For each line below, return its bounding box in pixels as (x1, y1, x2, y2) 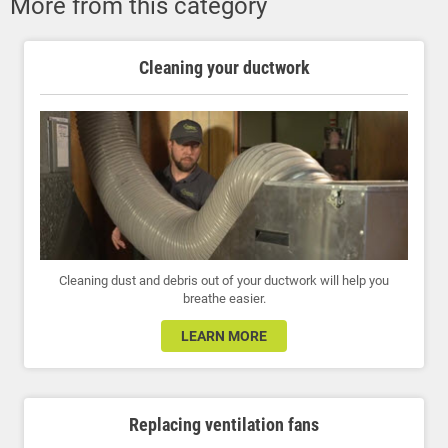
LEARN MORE (181, 327, 267, 344)
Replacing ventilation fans (129, 413, 319, 435)
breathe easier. (182, 290, 266, 306)
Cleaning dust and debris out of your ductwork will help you (59, 272, 389, 288)
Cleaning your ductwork (138, 56, 310, 78)
